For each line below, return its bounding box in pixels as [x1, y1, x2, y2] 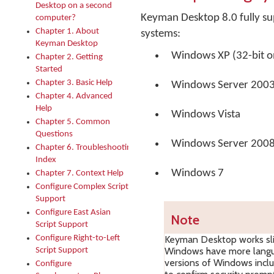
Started [35, 65, 62, 74]
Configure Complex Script [35, 182, 128, 191]
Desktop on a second [35, 1, 112, 10]
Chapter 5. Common [35, 117, 110, 127]
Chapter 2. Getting [35, 53, 103, 62]
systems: [141, 28, 180, 40]
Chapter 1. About [35, 27, 99, 36]
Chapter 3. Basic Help [35, 78, 113, 87]
